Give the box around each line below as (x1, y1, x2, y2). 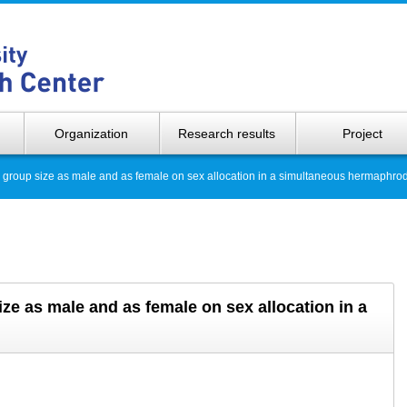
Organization (55, 126, 129, 141)
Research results (178, 126, 276, 141)
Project (342, 126, 383, 141)
